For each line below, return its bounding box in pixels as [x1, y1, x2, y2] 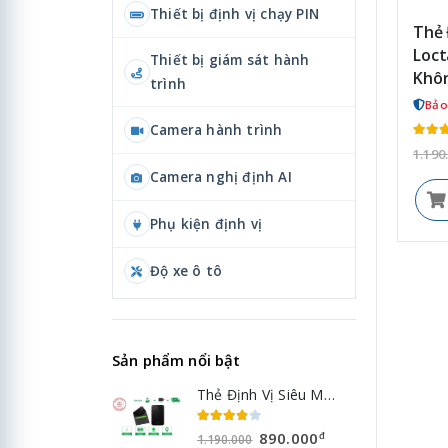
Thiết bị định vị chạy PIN [150, 5, 319, 23]
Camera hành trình [150, 121, 283, 139]
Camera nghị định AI [150, 168, 292, 186]
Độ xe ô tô [150, 262, 222, 280]
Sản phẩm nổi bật [112, 350, 241, 370]
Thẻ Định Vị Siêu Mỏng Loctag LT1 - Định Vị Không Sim [323, 385, 335, 404]
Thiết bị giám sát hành [150, 51, 310, 69]
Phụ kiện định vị [150, 215, 263, 233]
